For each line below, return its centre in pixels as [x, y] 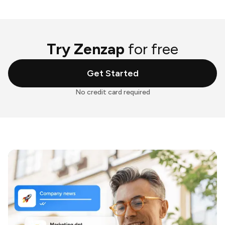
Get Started [113, 74]
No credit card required [113, 92]
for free [153, 49]
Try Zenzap [87, 49]
